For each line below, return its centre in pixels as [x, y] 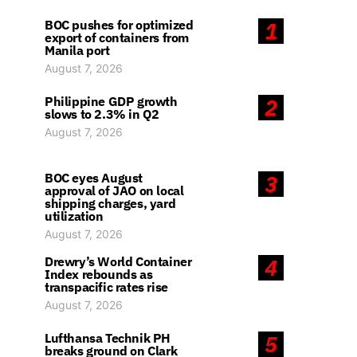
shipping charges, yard [110, 203]
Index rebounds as [99, 274]
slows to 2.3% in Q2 [102, 114]
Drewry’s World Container [118, 261]
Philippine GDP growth [111, 101]
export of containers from [117, 37]
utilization [74, 216]
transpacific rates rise [106, 287]
